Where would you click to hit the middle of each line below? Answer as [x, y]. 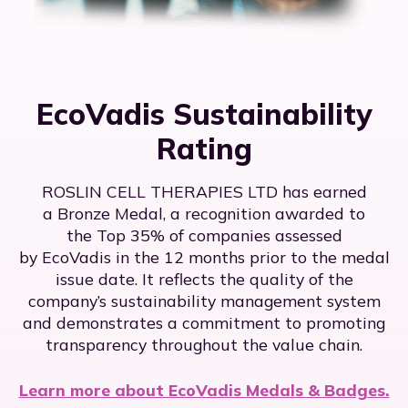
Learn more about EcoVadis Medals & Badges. [204, 390]
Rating [204, 149]
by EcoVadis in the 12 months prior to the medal [204, 257]
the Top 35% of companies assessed [204, 235]
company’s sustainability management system [204, 301]
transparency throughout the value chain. [204, 345]
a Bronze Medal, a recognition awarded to [204, 214]
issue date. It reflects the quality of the [204, 279]
